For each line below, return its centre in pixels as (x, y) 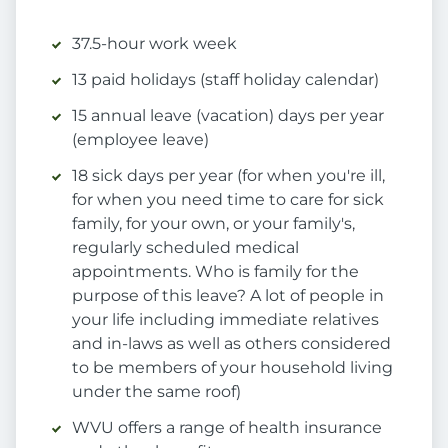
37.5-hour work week (154, 44)
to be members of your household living (232, 368)
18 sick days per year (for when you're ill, (228, 176)
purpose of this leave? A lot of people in (228, 296)
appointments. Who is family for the (215, 272)
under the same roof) (156, 392)
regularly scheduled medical (185, 248)
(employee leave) (140, 140)
